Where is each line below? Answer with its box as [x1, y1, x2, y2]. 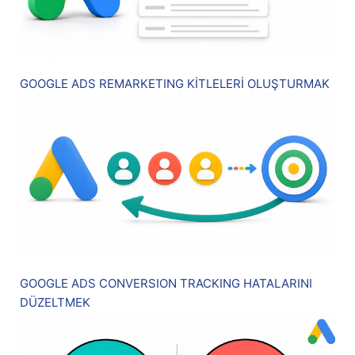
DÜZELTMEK [20, 295, 90, 311]
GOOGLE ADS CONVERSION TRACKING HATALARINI [20, 276, 312, 292]
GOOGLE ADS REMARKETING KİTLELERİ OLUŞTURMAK [20, 76, 330, 92]
